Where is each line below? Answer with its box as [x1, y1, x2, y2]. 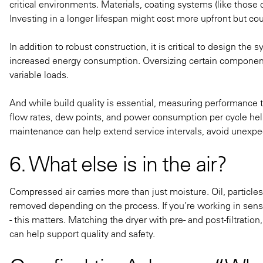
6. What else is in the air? [9, 150, 227, 177]
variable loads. [9, 68, 69, 80]
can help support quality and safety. [9, 227, 155, 240]
